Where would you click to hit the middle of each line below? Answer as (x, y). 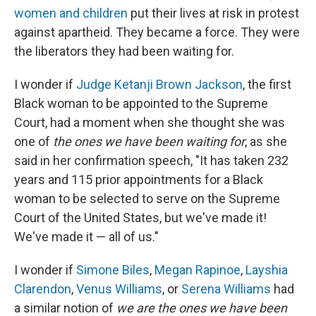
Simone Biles (113, 270)
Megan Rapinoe (197, 270)
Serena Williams (226, 289)
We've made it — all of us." (86, 237)
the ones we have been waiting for (149, 141)
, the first (267, 84)
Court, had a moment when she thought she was (150, 122)
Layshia (267, 270)
